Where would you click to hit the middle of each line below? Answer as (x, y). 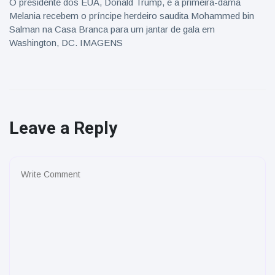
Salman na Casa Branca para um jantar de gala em (112, 29)
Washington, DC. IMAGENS (66, 43)
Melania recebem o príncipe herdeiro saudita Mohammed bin (132, 16)
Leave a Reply (63, 128)
